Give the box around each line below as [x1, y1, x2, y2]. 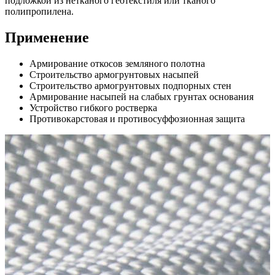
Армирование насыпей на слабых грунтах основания [29, 91, 254, 102]
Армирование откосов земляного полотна [29, 58, 205, 69]
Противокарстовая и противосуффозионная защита [29, 113, 245, 124]
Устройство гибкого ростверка [29, 102, 157, 113]
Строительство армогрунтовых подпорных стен [29, 80, 231, 91]
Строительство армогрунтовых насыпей [29, 69, 199, 80]
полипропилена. [5, 6, 74, 17]
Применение [5, 29, 89, 45]
